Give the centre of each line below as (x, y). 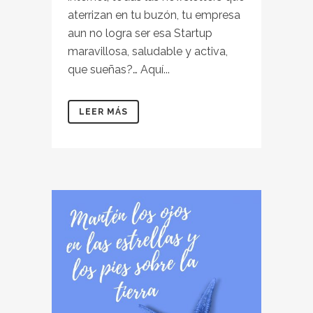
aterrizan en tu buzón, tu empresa (154, 15)
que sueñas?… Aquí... (119, 70)
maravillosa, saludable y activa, (148, 51)
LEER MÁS (103, 112)
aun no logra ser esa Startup (140, 33)
